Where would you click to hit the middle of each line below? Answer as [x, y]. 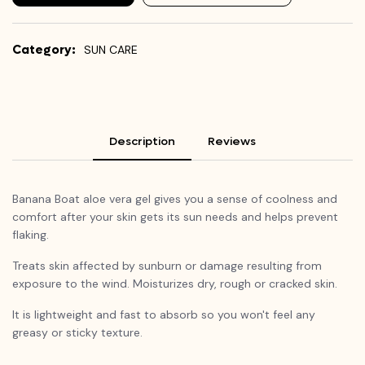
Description [142, 141]
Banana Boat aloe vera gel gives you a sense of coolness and [175, 198]
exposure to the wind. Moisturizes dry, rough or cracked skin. [175, 283]
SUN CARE [111, 49]
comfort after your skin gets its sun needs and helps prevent [175, 216]
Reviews [232, 141]
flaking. [31, 234]
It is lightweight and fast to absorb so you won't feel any [164, 314]
